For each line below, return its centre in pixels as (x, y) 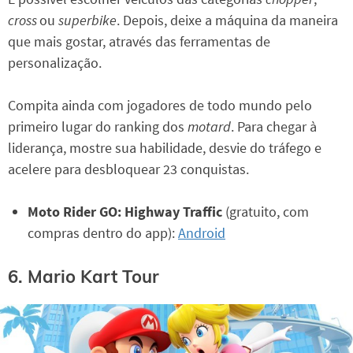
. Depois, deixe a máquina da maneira (227, 20)
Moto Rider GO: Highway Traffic (126, 212)
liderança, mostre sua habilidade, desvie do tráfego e (165, 148)
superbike (87, 20)
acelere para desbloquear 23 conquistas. (128, 169)
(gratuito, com (267, 212)
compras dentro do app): (103, 233)
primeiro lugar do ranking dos (98, 127)
